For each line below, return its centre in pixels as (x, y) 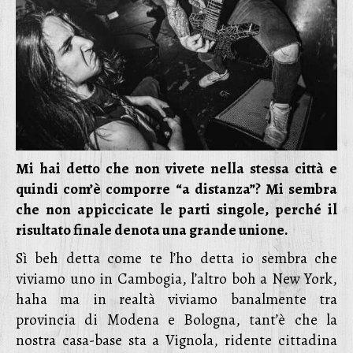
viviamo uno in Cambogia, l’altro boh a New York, (176, 279)
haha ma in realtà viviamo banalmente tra (176, 299)
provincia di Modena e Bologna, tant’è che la (176, 320)
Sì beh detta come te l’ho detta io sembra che (176, 258)
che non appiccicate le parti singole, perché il (176, 210)
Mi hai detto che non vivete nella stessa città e (176, 169)
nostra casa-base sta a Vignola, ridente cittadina (176, 340)
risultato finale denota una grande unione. (152, 230)
